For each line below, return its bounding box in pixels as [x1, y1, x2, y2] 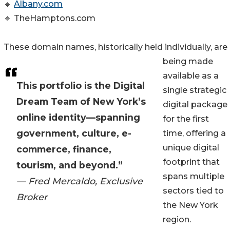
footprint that [163, 157, 220, 167]
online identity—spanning [16, 112, 140, 123]
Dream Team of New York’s [16, 96, 146, 107]
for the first [163, 114, 209, 124]
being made [163, 56, 213, 67]
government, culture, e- [16, 128, 131, 139]
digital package [163, 100, 227, 110]
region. [163, 215, 191, 225]
